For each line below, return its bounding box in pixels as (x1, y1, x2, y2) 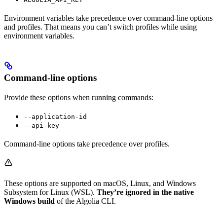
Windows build (4, 197, 55, 206)
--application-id (24, 113, 87, 121)
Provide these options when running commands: (4, 93, 153, 102)
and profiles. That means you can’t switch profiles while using (4, 23, 197, 32)
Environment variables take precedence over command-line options (4, 14, 213, 23)
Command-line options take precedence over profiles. (4, 140, 170, 148)
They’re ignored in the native (97, 188, 194, 197)
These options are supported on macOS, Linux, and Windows (4, 179, 196, 188)
